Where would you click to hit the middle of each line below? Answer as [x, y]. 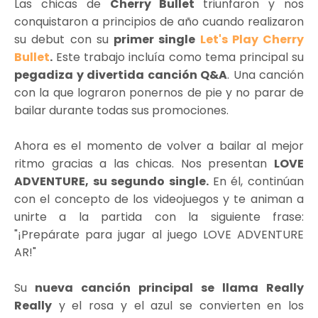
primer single [157, 40]
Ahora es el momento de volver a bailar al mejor [159, 146]
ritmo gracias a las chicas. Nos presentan [144, 164]
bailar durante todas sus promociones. [121, 111]
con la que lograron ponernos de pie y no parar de [159, 93]
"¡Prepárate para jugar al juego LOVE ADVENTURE [159, 235]
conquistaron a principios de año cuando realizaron [159, 22]
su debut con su [64, 40]
